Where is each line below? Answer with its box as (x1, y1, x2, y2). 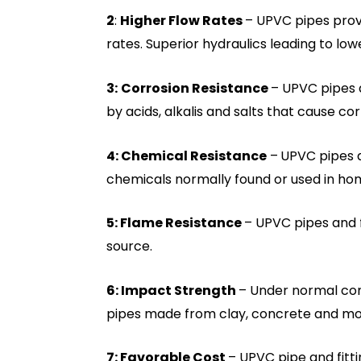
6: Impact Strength (106, 280, 239, 300)
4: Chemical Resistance (106, 146, 267, 165)
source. (106, 237, 152, 256)
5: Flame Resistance (106, 214, 244, 233)
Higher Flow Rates (120, 11, 245, 31)
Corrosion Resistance (121, 78, 271, 98)
